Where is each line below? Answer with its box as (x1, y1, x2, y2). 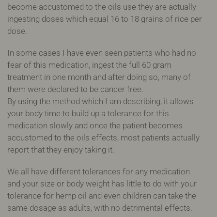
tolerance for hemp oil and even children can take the (7, 190, 196, 201)
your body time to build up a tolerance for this (7, 108, 169, 118)
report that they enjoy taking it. (7, 144, 114, 155)
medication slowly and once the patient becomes (7, 120, 183, 130)
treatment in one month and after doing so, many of (7, 72, 191, 82)
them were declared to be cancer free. (7, 84, 143, 94)
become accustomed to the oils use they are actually (7, 1, 196, 12)
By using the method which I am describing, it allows (7, 96, 194, 106)
